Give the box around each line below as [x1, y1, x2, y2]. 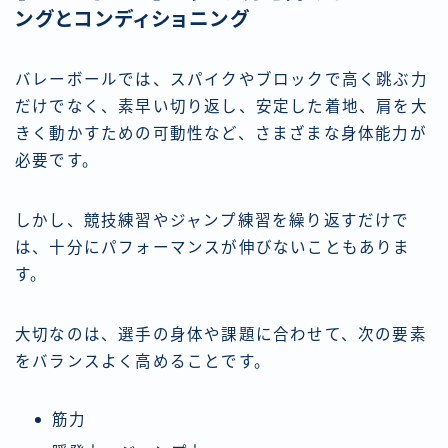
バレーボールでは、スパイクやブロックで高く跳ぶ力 [15, 71, 428, 89]
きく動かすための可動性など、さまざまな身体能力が [15, 125, 427, 143]
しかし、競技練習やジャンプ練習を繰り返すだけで [15, 212, 410, 230]
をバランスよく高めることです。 [15, 353, 271, 371]
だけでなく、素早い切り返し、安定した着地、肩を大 [15, 98, 428, 116]
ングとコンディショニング [15, 8, 250, 31]
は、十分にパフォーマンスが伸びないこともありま [15, 239, 411, 257]
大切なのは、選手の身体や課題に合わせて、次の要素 [15, 326, 427, 344]
